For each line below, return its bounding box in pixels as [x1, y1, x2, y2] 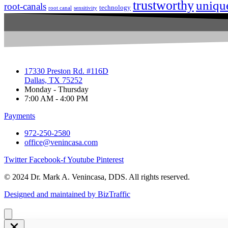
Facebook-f [29, 155, 66, 164]
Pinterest [96, 155, 124, 164]
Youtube [67, 155, 94, 164]
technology [99, 4, 131, 12]
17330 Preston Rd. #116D [24, 67, 108, 76]
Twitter [4, 155, 27, 164]
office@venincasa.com [24, 138, 98, 147]
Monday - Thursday [24, 85, 89, 94]
